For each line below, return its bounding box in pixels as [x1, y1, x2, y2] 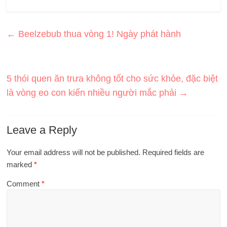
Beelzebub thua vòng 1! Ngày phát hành [16, 29, 181, 39]
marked [7, 160, 34, 169]
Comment [7, 179, 42, 188]
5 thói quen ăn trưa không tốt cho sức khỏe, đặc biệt [7, 73, 218, 84]
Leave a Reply [7, 124, 78, 136]
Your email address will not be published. [7, 148, 141, 157]
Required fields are [142, 148, 205, 157]
